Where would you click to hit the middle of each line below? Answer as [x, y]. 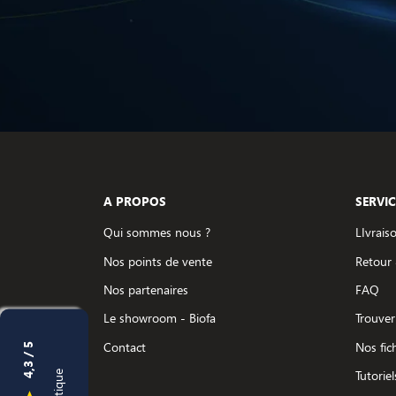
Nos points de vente [158, 261]
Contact [125, 346]
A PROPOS [135, 202]
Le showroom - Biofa [160, 318]
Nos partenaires [146, 289]
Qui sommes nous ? [157, 232]
